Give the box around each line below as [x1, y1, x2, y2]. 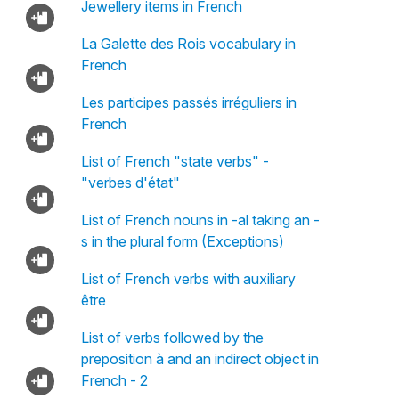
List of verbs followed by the [80, 329, 264, 346]
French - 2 [80, 371, 148, 389]
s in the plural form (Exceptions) [80, 232, 284, 250]
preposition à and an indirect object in [80, 350, 319, 368]
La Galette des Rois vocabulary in [80, 35, 296, 53]
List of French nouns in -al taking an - [80, 211, 320, 229]
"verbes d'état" [80, 174, 180, 191]
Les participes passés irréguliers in [80, 94, 297, 111]
